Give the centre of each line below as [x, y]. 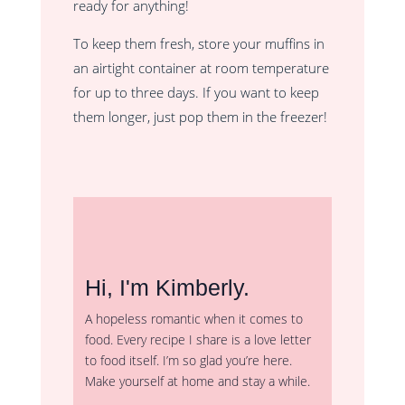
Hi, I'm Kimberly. [167, 287]
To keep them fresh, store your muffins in [198, 43]
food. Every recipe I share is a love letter [198, 339]
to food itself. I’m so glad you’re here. [188, 360]
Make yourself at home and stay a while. [197, 381]
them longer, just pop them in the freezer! [200, 117]
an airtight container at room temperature [201, 68]
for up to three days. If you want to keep [196, 92]
